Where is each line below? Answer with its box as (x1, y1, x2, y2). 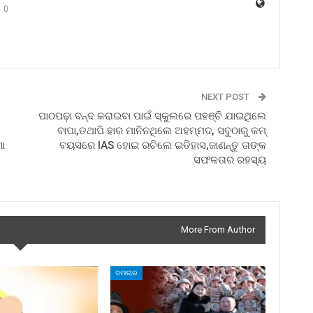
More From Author (180, 224, 255, 235)
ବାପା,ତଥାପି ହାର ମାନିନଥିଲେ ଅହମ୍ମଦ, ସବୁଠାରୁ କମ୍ (57, 124, 266, 138)
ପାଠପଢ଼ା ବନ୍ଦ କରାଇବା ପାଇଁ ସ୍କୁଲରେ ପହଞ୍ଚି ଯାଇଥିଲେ (38, 110, 266, 123)
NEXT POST (201, 92, 252, 103)
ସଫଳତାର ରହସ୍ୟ (193, 154, 266, 167)
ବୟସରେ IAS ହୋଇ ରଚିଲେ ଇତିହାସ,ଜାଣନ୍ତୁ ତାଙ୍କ (59, 139, 266, 152)
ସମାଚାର (115, 268, 138, 277)
